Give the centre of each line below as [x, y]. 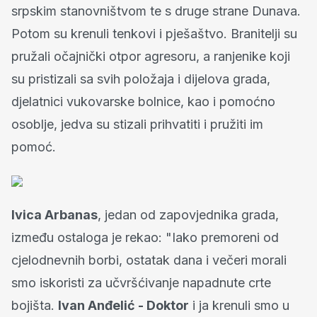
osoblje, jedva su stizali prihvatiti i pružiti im [137, 125]
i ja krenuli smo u [239, 306]
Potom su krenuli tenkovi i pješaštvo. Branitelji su [154, 34]
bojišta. [35, 306]
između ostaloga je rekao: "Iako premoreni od [145, 238]
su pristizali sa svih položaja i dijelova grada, [141, 79]
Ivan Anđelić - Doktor [123, 306]
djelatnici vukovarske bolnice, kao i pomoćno [143, 102]
